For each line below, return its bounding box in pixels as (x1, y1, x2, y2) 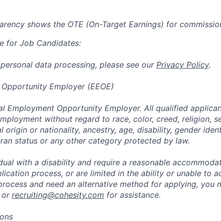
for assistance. (104, 190, 161, 200)
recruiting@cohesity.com (12, 190, 104, 200)
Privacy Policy (156, 60, 209, 70)
